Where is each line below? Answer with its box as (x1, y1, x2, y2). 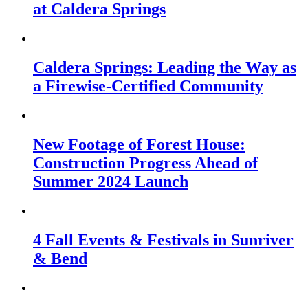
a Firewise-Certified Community (33, 77, 263, 96)
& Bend (33, 249, 87, 267)
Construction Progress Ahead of (33, 154, 258, 173)
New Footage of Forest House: (33, 135, 245, 154)
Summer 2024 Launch (33, 173, 188, 191)
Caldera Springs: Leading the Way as (33, 58, 296, 77)
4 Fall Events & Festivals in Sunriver (33, 230, 294, 249)
